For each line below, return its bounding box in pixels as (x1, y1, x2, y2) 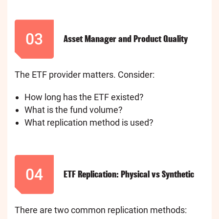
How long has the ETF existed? (24, 92, 144, 103)
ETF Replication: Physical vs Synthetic (64, 169, 194, 179)
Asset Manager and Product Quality (64, 34, 188, 44)
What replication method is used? (24, 117, 153, 128)
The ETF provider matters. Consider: (15, 69, 154, 80)
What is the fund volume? (24, 105, 123, 115)
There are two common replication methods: (15, 204, 187, 215)
